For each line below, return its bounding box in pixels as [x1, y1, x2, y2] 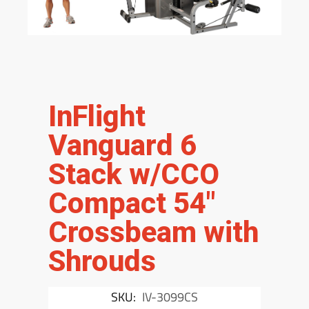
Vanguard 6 [48, 128, 197, 163]
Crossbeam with [48, 215, 259, 250]
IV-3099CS [142, 288, 198, 307]
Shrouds [48, 244, 156, 279]
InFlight [48, 99, 146, 134]
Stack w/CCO [48, 157, 219, 192]
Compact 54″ [48, 186, 215, 221]
